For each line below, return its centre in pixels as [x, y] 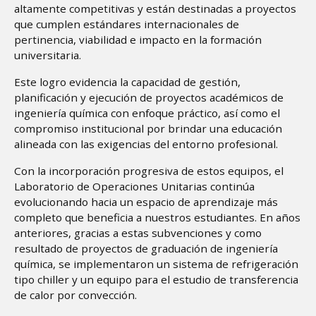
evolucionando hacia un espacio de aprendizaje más [146, 201]
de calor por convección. [75, 294]
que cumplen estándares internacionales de [127, 24]
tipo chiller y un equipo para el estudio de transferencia [156, 279]
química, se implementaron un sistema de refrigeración [156, 263]
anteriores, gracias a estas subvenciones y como [138, 232]
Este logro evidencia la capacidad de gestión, [127, 81]
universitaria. [48, 55]
